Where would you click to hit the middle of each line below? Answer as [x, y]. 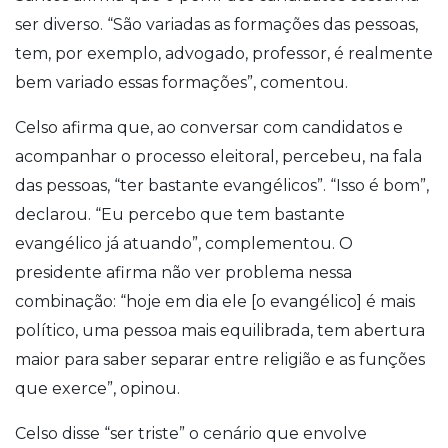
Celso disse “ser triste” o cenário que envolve [191, 433]
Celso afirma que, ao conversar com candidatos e [209, 127]
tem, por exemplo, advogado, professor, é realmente [224, 53]
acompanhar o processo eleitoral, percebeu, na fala [218, 156]
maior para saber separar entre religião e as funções [220, 359]
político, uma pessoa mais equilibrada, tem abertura [220, 330]
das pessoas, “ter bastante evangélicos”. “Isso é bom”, [222, 185]
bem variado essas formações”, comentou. [181, 82]
